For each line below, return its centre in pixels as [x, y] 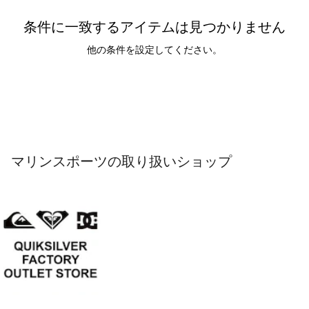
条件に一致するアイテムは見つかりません [154, 27]
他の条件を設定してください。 [154, 50]
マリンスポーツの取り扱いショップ [121, 161]
